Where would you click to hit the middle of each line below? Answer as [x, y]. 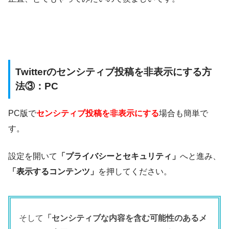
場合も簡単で [184, 113]
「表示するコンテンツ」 [53, 171]
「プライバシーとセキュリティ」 [119, 156]
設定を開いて [33, 156]
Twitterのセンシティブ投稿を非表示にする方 [113, 72]
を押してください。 [135, 171]
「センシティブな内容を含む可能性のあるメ [125, 218]
